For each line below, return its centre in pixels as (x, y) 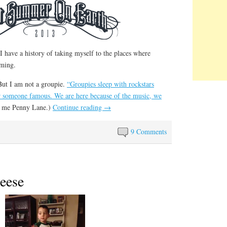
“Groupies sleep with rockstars (110, 84)
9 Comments (149, 131)
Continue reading (78, 107)
